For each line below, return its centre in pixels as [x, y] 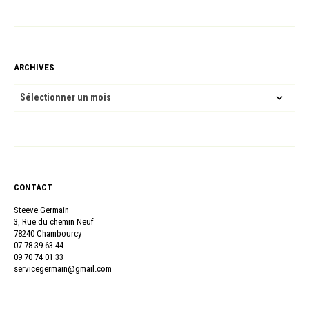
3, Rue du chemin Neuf [54, 221]
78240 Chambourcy [48, 233]
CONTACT [33, 187]
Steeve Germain [41, 210]
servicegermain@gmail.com [63, 268]
